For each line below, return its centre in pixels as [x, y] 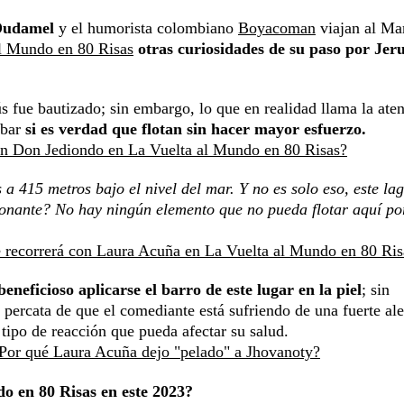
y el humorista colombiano [146, 28]
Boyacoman [277, 28]
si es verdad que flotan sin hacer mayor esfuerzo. [196, 129]
